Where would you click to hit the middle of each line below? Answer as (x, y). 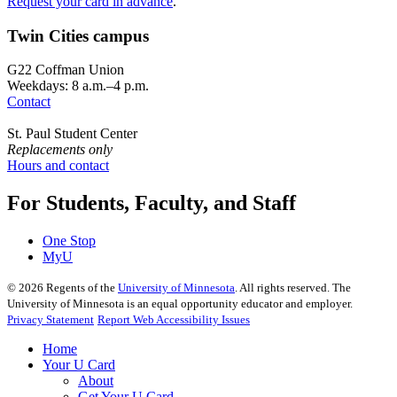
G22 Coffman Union (66, 70)
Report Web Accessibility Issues (174, 320)
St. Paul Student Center (72, 134)
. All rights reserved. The (293, 288)
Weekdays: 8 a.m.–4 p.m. (78, 86)
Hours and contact (58, 166)
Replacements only (60, 150)
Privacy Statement (51, 320)
